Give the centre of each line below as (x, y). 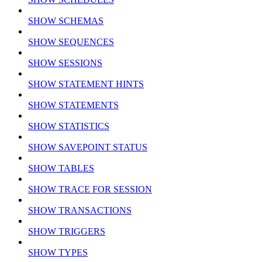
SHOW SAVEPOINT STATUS (88, 147)
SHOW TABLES (61, 168)
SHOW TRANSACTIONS (80, 211)
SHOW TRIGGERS (67, 232)
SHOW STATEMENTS (73, 105)
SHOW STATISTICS (69, 126)
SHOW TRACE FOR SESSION (90, 189)
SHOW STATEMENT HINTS (86, 84)
